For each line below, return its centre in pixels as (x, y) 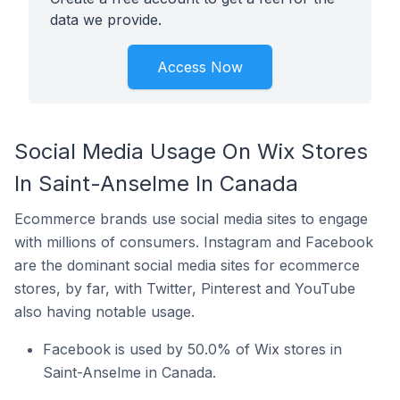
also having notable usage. (104, 312)
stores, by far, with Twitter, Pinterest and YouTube (185, 288)
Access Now (200, 67)
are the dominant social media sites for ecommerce (187, 265)
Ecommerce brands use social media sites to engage (191, 219)
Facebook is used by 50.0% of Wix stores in (192, 349)
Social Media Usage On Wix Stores (191, 151)
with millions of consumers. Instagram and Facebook (194, 242)
